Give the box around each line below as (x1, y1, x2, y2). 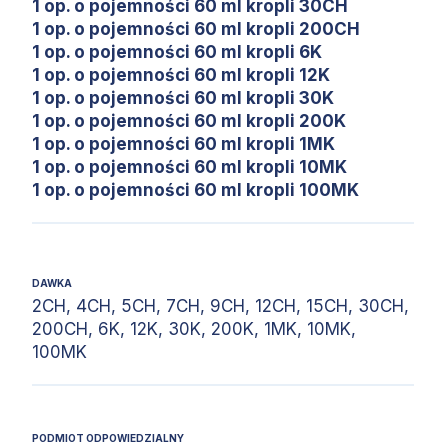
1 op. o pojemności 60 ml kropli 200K (32, 111, 346, 131)
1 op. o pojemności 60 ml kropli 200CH (32, 19, 360, 39)
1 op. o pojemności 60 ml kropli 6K (32, 42, 322, 62)
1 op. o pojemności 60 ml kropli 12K (32, 65, 330, 85)
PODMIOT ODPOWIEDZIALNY (32, 432, 184, 444)
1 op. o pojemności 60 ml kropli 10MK (32, 157, 347, 177)
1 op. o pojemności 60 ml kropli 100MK (32, 180, 359, 200)
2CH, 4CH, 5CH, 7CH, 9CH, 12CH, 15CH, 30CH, (32, 296, 409, 316)
